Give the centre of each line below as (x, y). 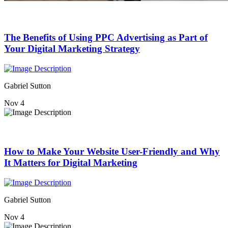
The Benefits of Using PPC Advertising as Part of (106, 38)
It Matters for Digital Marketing (71, 163)
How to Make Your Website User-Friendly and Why (112, 151)
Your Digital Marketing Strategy (72, 49)
